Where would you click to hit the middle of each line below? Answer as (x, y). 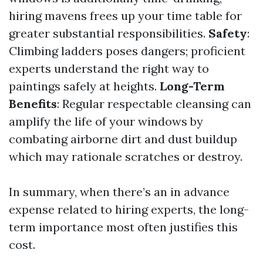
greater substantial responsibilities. (109, 33)
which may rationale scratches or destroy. (126, 156)
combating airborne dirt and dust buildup (123, 139)
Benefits (33, 104)
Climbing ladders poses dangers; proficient (127, 51)
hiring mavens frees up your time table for (125, 16)
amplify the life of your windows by (106, 121)
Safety (228, 33)
